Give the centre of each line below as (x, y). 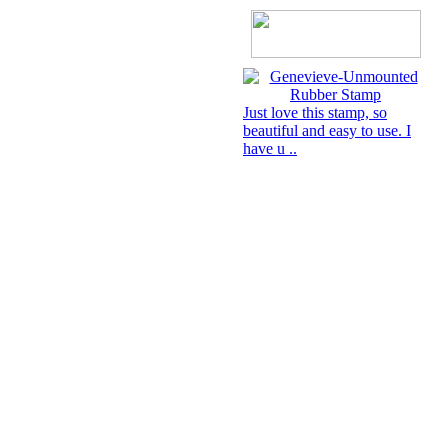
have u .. (270, 148)
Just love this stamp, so (315, 112)
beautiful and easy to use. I (327, 130)
